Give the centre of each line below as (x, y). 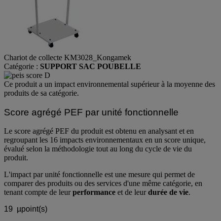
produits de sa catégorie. (41, 93)
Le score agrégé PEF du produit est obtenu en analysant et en (99, 131)
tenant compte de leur (38, 192)
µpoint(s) (31, 209)
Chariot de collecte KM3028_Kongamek (68, 57)
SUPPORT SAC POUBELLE (91, 66)
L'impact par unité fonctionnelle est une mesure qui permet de (99, 175)
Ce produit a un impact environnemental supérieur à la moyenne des (110, 84)
